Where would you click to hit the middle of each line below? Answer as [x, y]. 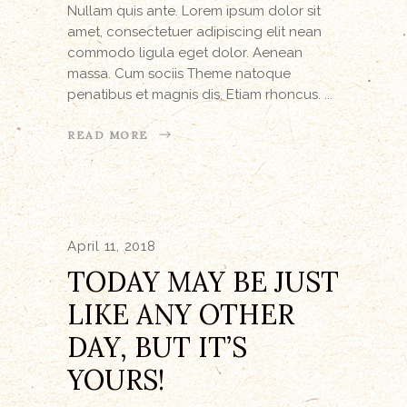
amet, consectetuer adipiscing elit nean [194, 31]
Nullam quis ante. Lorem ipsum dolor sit [194, 10]
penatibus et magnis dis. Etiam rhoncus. [196, 94]
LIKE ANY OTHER [181, 314]
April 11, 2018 [112, 246]
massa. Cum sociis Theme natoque [179, 73]
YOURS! [116, 379]
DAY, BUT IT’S [157, 347]
